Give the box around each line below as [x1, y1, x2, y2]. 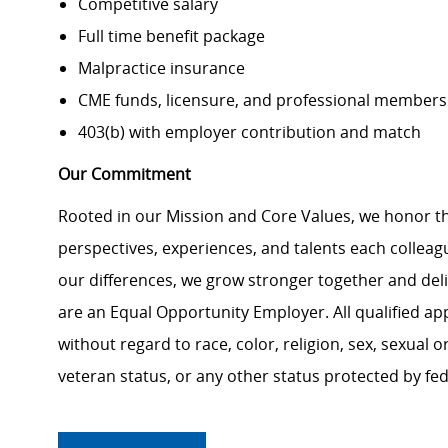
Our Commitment [58, 163, 191, 186]
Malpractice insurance [78, 57, 245, 80]
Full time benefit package [78, 25, 265, 48]
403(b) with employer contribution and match [78, 121, 421, 144]
